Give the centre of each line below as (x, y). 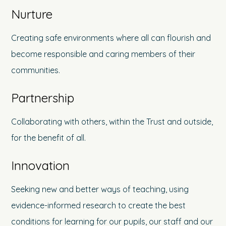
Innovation (41, 166)
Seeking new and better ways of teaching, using (100, 189)
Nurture (32, 14)
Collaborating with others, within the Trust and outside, (112, 122)
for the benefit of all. (49, 138)
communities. (36, 70)
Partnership (43, 98)
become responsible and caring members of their (103, 54)
